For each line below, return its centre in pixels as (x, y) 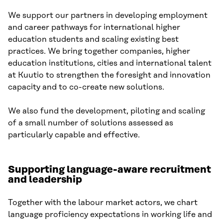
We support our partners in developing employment (108, 16)
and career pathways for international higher (94, 28)
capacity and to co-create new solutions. (86, 87)
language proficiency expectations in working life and (110, 215)
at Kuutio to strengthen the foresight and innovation (109, 75)
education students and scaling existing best (93, 40)
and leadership (45, 180)
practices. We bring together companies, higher (99, 52)
